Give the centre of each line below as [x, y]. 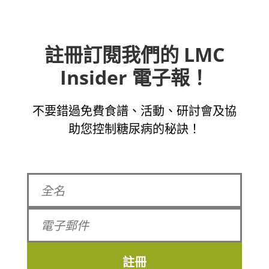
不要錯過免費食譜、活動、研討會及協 [134, 111]
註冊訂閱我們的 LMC [134, 54]
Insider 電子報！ [134, 77]
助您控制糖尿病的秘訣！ [134, 129]
